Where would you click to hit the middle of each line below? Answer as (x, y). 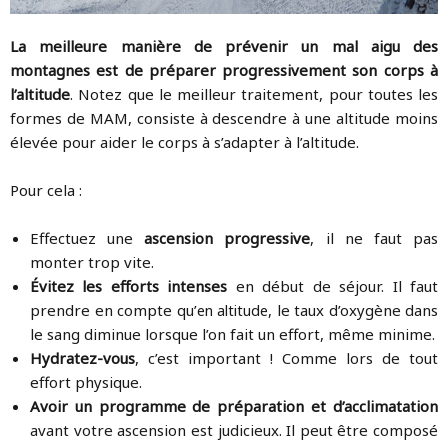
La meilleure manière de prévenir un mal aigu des (224, 46)
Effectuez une (87, 238)
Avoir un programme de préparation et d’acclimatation (234, 406)
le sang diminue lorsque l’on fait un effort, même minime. (232, 334)
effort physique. (86, 382)
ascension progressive (227, 238)
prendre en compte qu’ (113, 310)
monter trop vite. (92, 262)
